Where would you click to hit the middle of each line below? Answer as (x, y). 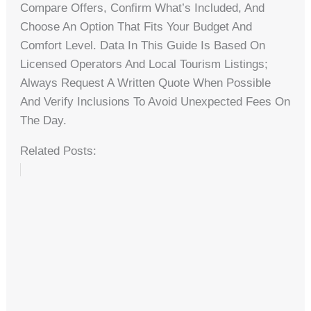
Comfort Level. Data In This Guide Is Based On (143, 45)
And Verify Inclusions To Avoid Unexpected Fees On (155, 101)
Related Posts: (59, 151)
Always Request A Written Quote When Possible (146, 83)
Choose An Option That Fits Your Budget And (136, 26)
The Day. (44, 120)
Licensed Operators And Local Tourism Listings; (144, 64)
